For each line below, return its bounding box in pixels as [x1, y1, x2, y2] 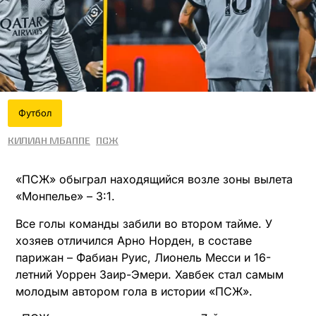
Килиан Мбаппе [8, 135, 90, 147]
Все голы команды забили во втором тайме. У [16, 216, 272, 231]
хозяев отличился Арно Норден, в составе [16, 233, 252, 248]
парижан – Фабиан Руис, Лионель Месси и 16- [16, 250, 271, 265]
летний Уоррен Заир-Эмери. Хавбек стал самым [16, 267, 284, 281]
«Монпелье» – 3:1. [16, 189, 115, 204]
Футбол [18, 107, 51, 119]
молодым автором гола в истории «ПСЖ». [16, 284, 253, 298]
